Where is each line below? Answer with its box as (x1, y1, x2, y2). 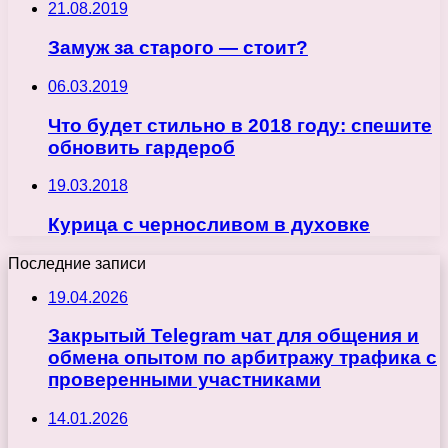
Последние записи (8, 254, 146, 272)
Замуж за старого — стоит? (48, 37, 308, 59)
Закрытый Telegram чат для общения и (48, 325, 419, 347)
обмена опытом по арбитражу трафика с (48, 347, 437, 369)
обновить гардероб (48, 136, 235, 158)
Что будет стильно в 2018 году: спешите (48, 114, 432, 136)
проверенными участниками (48, 369, 321, 391)
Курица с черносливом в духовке (48, 214, 370, 236)
